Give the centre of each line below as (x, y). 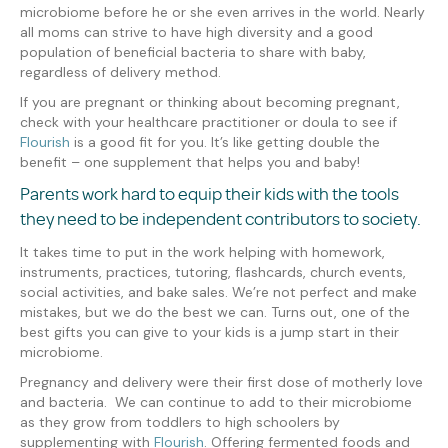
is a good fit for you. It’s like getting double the (227, 142)
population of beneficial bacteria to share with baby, (193, 52)
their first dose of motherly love (316, 382)
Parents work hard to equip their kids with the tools (209, 194)
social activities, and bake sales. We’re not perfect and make (218, 292)
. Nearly (401, 12)
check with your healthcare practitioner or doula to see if (208, 122)
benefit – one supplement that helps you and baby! (190, 162)
